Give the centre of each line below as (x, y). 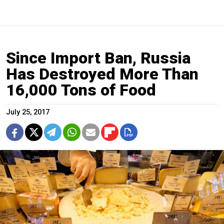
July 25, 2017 (28, 112)
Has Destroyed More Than (102, 74)
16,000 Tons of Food (81, 90)
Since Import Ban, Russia (98, 58)
